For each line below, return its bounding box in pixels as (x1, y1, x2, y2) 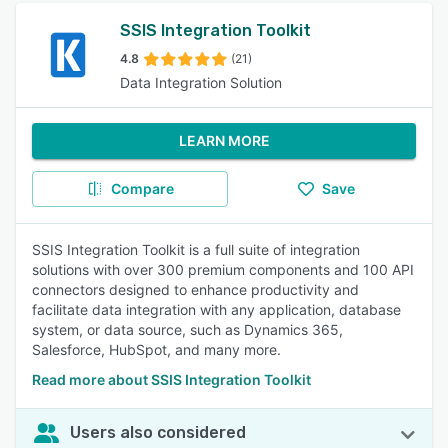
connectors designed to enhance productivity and (32, 281, 359, 298)
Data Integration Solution (120, 74, 282, 91)
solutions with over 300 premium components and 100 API (32, 261, 414, 278)
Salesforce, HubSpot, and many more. (32, 341, 281, 358)
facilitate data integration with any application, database (32, 301, 401, 318)
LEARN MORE (178, 132, 270, 149)
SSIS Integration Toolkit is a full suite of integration (32, 241, 360, 258)
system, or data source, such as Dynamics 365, (32, 321, 343, 338)
